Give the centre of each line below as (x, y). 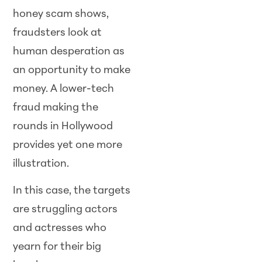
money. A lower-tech (64, 89)
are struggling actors (65, 210)
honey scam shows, (61, 14)
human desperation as (69, 51)
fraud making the (56, 108)
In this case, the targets (72, 191)
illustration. (41, 164)
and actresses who (60, 229)
